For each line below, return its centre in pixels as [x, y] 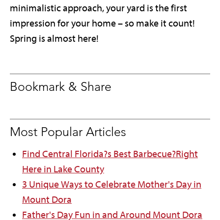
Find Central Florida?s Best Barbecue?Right [110, 154]
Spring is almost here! [54, 39]
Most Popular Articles [68, 132]
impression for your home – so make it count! [102, 24]
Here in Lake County [63, 169]
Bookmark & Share [61, 87]
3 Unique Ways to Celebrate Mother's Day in [112, 185]
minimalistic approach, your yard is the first [98, 8]
